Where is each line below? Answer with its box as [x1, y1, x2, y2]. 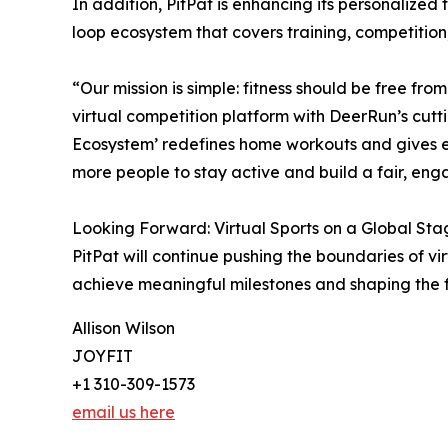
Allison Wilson [72, 317, 175, 338]
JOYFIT [72, 345, 133, 366]
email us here [72, 401, 175, 422]
